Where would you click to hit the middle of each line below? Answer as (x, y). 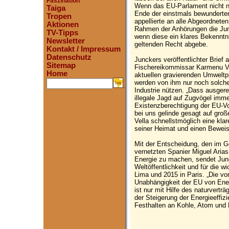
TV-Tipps (62, 33)
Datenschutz (69, 57)
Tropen (59, 16)
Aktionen (63, 25)
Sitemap (61, 65)
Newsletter (66, 41)
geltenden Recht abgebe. (171, 44)
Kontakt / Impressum (84, 49)
